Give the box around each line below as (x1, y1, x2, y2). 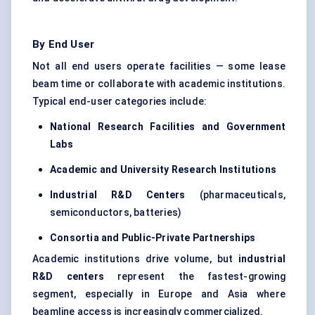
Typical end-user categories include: (32, 96, 207, 108)
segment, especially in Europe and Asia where (32, 288, 285, 300)
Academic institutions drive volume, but (32, 253, 238, 265)
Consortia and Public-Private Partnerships (50, 232, 256, 244)
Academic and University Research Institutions (50, 164, 276, 176)
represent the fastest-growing (103, 271, 286, 283)
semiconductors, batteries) (50, 207, 182, 219)
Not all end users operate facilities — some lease (32, 60, 285, 72)
